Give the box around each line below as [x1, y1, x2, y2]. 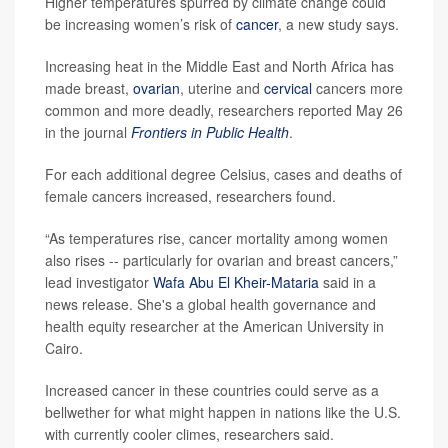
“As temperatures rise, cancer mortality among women [45, 228, 388, 249]
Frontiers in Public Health [131, 122, 289, 143]
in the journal [45, 122, 131, 143]
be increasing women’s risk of [45, 14, 236, 35]
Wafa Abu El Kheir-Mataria [153, 272, 319, 293]
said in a [319, 272, 376, 293]
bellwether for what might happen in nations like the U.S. [45, 402, 401, 423]
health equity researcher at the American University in [45, 316, 384, 337]
